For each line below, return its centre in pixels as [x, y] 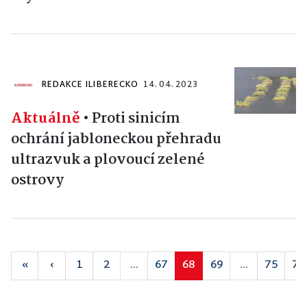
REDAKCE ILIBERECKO [90, 85]
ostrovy [37, 181]
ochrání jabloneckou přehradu [116, 139]
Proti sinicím [136, 119]
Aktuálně [46, 119]
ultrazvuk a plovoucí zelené [108, 160]
